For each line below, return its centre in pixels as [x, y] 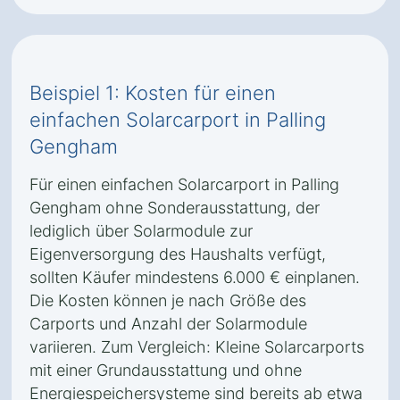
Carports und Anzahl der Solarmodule [168, 324]
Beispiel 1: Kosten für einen [153, 93]
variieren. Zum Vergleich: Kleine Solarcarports [197, 347]
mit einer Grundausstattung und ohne [166, 370]
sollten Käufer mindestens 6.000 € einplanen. [195, 277]
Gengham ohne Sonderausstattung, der [175, 208]
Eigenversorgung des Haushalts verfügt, [178, 254]
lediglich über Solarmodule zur [141, 231]
